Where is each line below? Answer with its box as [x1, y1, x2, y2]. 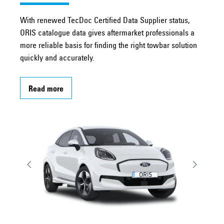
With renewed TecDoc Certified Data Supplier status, [20, 17, 190, 25]
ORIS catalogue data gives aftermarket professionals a [20, 29, 194, 38]
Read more [28, 85, 63, 94]
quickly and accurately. [20, 54, 94, 63]
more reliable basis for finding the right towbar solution [20, 42, 197, 50]
